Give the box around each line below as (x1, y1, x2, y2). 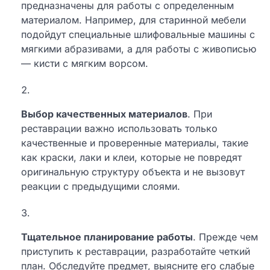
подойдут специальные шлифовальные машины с (21, 28, 255, 41)
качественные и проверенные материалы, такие (21, 137, 248, 149)
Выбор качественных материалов (21, 108, 187, 121)
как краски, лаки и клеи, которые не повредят (21, 151, 242, 164)
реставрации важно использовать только (21, 122, 218, 135)
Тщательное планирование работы (21, 231, 193, 243)
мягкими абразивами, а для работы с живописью (21, 43, 256, 55)
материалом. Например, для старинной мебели (21, 14, 246, 27)
